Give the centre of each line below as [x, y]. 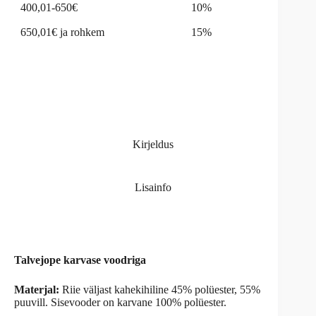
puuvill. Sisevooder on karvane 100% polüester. [120, 303]
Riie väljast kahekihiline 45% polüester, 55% [160, 290]
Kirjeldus [153, 145]
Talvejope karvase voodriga [80, 260]
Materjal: [37, 290]
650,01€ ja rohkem [62, 32]
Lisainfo [153, 187]
